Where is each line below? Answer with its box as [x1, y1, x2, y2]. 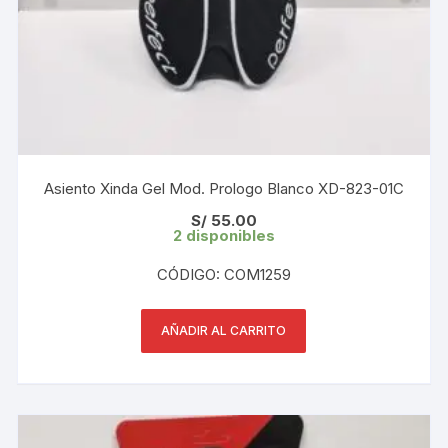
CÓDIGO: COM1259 [156, 264, 291, 284]
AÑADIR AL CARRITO [161, 322, 287, 338]
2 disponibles [172, 225, 275, 245]
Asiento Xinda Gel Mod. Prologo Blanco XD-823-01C [43, 178, 404, 198]
